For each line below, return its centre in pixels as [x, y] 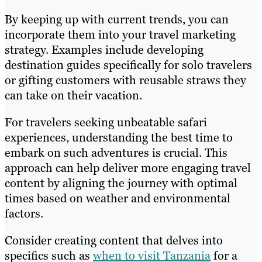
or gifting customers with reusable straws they [125, 80]
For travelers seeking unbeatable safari [106, 122]
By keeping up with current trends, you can [117, 19]
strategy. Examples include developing [104, 49]
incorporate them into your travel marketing [120, 34]
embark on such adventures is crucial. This [116, 152]
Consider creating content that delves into [114, 240]
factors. [24, 213]
